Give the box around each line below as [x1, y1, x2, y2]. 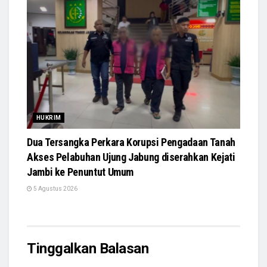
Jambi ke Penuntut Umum [27, 166, 134, 179]
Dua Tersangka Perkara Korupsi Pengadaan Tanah [27, 136, 235, 149]
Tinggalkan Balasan [27, 240, 149, 257]
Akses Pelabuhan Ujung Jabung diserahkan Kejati [27, 151, 235, 164]
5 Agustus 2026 [32, 185, 77, 193]
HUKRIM [36, 114, 61, 122]
